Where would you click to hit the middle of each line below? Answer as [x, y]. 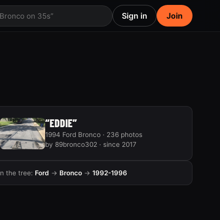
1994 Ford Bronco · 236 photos [94, 135]
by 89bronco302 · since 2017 [91, 144]
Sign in [135, 16]
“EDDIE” [61, 123]
